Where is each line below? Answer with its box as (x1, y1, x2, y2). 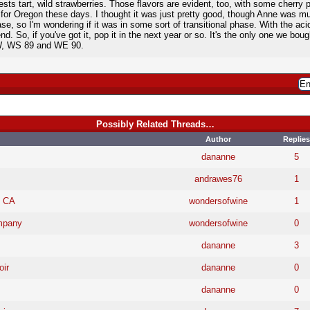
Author (205, 134, 231, 143)
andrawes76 (194, 173, 242, 184)
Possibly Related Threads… (95, 118, 215, 129)
